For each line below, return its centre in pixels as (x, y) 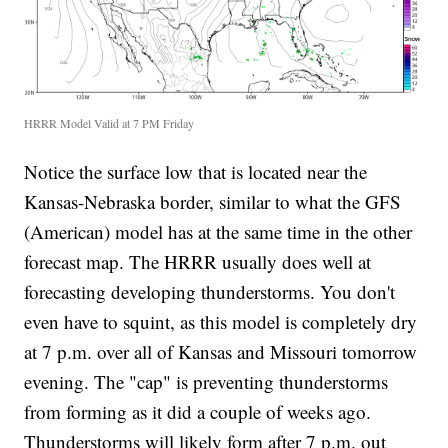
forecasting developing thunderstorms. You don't (210, 292)
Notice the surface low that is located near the (196, 172)
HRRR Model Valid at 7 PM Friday (109, 123)
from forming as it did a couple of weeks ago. (198, 412)
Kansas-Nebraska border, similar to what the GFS (213, 202)
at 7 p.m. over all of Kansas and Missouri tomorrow (221, 352)
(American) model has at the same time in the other (218, 232)
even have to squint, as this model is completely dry (221, 322)
